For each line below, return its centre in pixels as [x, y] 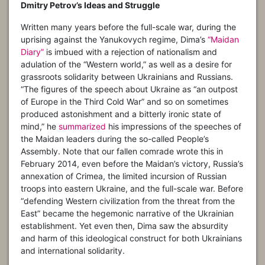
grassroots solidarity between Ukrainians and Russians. [127, 77]
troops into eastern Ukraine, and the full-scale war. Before [132, 189]
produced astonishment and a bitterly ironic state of [121, 114]
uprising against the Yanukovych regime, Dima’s [114, 40]
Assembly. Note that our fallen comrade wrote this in [122, 151]
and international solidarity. [73, 251]
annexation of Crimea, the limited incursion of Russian [124, 176]
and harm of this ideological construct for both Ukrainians [131, 238]
